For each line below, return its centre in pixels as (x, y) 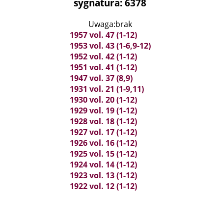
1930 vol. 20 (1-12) (103, 100)
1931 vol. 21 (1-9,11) (107, 89)
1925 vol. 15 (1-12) (103, 154)
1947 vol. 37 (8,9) (101, 78)
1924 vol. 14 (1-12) (103, 165)
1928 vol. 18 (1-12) (103, 121)
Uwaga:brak (110, 24)
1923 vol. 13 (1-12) (103, 175)
